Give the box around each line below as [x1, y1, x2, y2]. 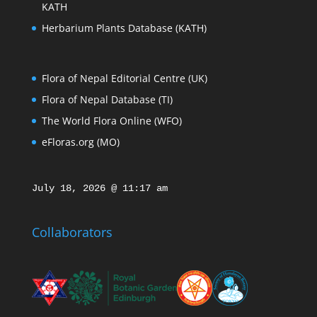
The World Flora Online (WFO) [41, 114, 182, 128]
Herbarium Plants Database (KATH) [41, 21, 207, 35]
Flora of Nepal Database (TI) [41, 93, 173, 107]
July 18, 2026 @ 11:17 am [31, 183, 168, 195]
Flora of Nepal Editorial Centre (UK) [41, 71, 207, 86]
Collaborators [31, 224, 113, 241]
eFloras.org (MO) [41, 135, 120, 149]
